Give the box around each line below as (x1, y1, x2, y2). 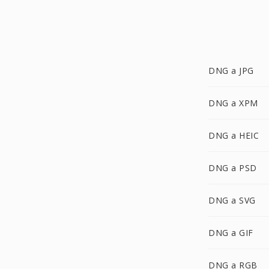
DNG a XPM (208, 97, 258, 109)
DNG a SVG (208, 195, 256, 206)
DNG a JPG (208, 65, 254, 76)
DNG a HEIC (208, 130, 259, 141)
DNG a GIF (208, 227, 253, 238)
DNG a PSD (208, 162, 257, 174)
